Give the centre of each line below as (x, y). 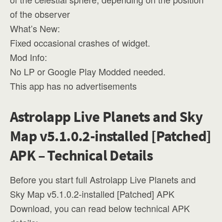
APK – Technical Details (82, 155)
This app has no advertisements (73, 86)
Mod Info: (28, 57)
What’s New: (35, 28)
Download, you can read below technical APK (100, 208)
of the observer (40, 14)
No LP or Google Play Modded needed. (88, 71)
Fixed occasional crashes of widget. (80, 43)
